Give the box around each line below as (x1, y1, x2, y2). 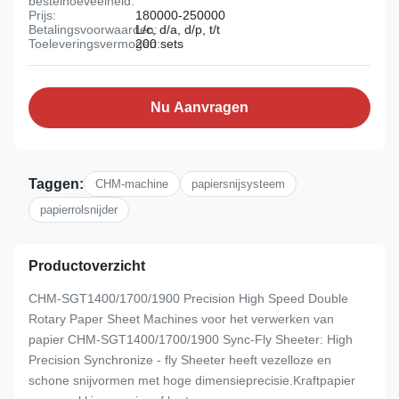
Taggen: (28, 175, 84, 191)
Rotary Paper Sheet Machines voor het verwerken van (28, 312, 334, 326)
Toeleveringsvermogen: (28, 37, 160, 51)
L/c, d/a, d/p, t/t (135, 22, 220, 37)
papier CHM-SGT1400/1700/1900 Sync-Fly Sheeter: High (28, 332, 353, 346)
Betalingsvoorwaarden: (28, 22, 158, 37)
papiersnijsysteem (191, 177, 285, 191)
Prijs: (28, 8, 56, 22)
